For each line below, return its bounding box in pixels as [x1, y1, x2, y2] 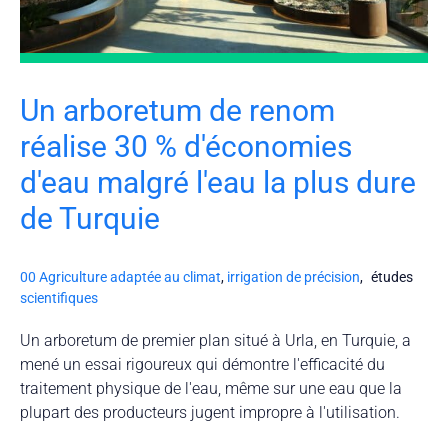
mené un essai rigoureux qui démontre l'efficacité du [20, 354, 385, 374]
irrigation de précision [227, 268, 360, 285]
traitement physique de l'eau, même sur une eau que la [20, 378, 402, 398]
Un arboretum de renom [20, 92, 335, 128]
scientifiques [20, 289, 98, 306]
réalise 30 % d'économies [20, 128, 352, 164]
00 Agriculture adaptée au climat [20, 268, 221, 285]
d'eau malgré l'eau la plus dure [20, 164, 416, 200]
